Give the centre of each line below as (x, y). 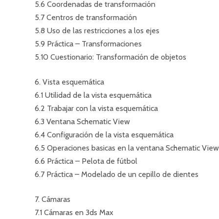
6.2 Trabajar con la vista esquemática (96, 108)
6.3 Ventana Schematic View (82, 121)
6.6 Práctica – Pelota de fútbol (86, 161)
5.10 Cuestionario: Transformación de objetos (110, 57)
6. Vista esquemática (69, 82)
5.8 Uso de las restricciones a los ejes (97, 31)
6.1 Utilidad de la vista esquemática (93, 95)
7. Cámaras (53, 199)
